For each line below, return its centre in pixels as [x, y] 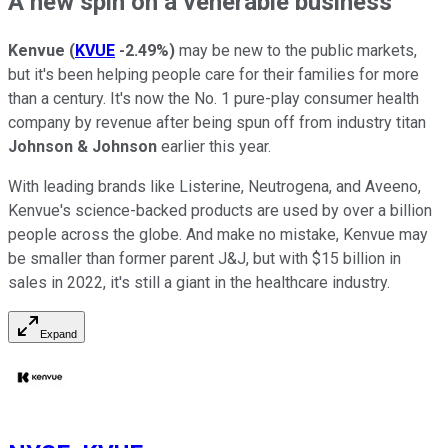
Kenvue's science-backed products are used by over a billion [220, 211]
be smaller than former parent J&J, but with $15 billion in [204, 259]
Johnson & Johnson [82, 147]
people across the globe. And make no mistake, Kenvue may [218, 235]
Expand [58, 334]
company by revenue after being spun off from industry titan [217, 123]
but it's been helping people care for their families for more [213, 75]
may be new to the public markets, [296, 51]
